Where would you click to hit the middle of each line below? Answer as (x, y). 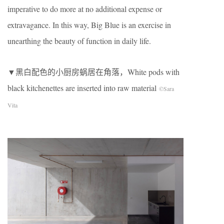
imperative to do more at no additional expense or (85, 8)
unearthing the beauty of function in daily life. (79, 40)
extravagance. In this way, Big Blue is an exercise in (89, 24)
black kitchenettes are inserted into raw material (83, 87)
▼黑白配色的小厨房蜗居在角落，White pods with (93, 71)
